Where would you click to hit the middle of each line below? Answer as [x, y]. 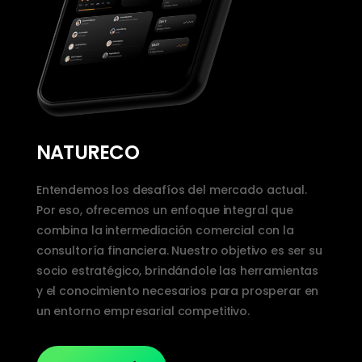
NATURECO [88, 153]
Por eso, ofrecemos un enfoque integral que [164, 210]
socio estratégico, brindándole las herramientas [177, 271]
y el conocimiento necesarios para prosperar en [177, 291]
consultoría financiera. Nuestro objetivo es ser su [179, 251]
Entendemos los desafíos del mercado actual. [171, 190]
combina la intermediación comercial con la [165, 231]
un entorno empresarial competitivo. [143, 311]
